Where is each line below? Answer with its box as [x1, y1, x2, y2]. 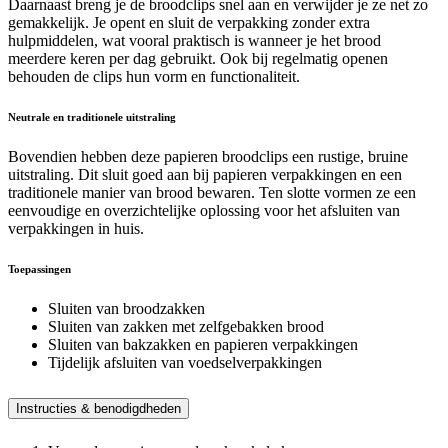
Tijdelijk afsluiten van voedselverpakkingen [48, 354, 322, 371]
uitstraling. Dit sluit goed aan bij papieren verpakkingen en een [8, 166, 402, 184]
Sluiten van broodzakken [48, 300, 205, 317]
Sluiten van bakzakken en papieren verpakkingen [48, 336, 358, 353]
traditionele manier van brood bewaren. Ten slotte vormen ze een [8, 184, 416, 202]
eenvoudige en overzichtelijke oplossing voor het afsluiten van [8, 202, 400, 220]
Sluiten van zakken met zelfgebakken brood [48, 318, 324, 335]
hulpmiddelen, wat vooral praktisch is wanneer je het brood [8, 32, 381, 50]
